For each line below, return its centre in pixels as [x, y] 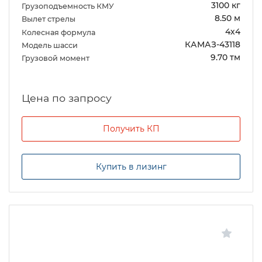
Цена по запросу [67, 98]
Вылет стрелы [49, 19]
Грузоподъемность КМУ [69, 6]
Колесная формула [59, 32]
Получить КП [131, 129]
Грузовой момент [56, 58]
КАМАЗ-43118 [213, 44]
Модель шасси [51, 45]
